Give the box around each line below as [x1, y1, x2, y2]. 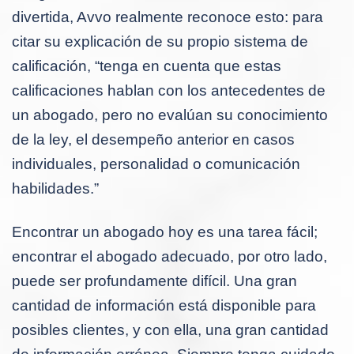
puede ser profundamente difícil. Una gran [12, 272, 297, 289]
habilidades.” [12, 179, 99, 197]
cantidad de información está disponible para [12, 296, 316, 314]
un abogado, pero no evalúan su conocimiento [12, 106, 328, 123]
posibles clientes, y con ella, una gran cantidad [12, 321, 329, 338]
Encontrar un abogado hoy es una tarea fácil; [12, 223, 318, 240]
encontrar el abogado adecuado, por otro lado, [12, 247, 327, 265]
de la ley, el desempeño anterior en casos [12, 130, 295, 148]
